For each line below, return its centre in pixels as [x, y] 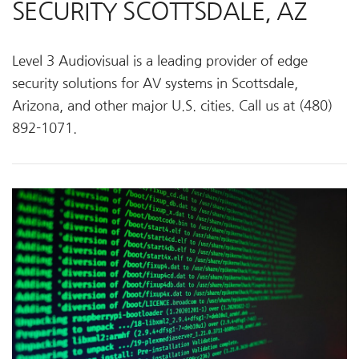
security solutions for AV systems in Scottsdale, [155, 83]
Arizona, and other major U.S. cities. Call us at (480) [172, 106]
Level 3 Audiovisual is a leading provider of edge [160, 61]
